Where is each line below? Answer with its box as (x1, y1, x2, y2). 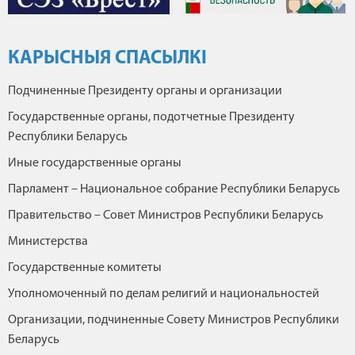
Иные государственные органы (8, 156, 181, 170)
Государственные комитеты (8, 261, 162, 274)
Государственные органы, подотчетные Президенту (8, 110, 295, 124)
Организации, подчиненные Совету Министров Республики (8, 313, 339, 326)
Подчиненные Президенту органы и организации (8, 84, 282, 97)
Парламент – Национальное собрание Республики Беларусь (8, 182, 340, 196)
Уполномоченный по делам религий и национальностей (8, 287, 319, 300)
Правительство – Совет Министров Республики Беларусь (8, 208, 323, 222)
